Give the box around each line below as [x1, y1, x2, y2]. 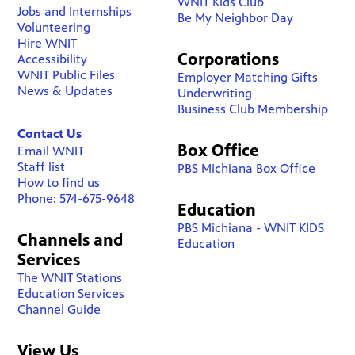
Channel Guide [17, 301, 101, 317]
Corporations [177, 49, 279, 69]
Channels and [17, 230, 124, 250]
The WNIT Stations [17, 269, 123, 285]
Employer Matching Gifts [177, 69, 318, 85]
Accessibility [17, 51, 88, 67]
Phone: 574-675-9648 [17, 190, 136, 206]
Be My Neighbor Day [177, 10, 293, 25]
